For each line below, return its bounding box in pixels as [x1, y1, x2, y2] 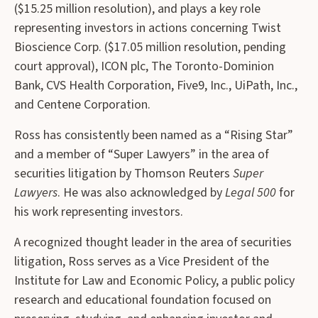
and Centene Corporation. [14, 95, 150, 114]
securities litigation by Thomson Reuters [14, 164, 233, 182]
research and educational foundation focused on [14, 290, 271, 309]
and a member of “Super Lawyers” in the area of [14, 145, 269, 163]
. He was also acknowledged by [57, 183, 225, 202]
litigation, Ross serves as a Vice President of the [14, 252, 269, 270]
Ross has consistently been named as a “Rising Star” [14, 126, 293, 144]
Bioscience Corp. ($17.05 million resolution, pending [14, 38, 286, 56]
